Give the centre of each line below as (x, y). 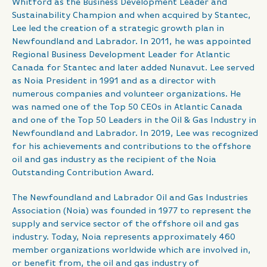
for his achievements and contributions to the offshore (131, 147)
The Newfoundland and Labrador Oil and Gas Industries (130, 198)
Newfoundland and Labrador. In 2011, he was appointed (131, 42)
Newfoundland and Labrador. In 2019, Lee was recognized (135, 133)
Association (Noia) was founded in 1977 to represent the (131, 211)
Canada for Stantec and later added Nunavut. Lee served (133, 68)
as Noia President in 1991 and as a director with (114, 81)
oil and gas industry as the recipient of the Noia (114, 160)
